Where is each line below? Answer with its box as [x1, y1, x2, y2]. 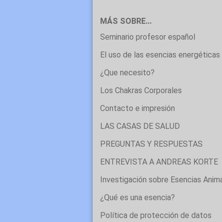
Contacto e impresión [100, 104, 175, 113]
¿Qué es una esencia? [100, 193, 175, 202]
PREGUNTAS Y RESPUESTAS [100, 139, 203, 149]
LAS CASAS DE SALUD [100, 121, 180, 131]
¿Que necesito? [100, 68, 155, 77]
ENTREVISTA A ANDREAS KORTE [100, 157, 218, 166]
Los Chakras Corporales [100, 86, 182, 95]
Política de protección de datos [100, 211, 212, 220]
